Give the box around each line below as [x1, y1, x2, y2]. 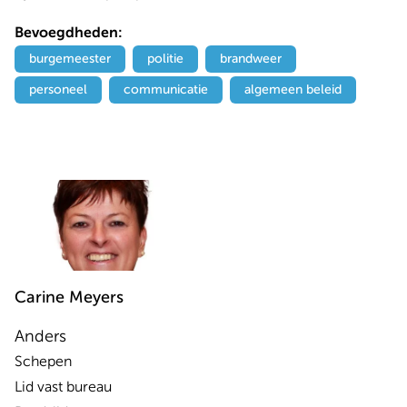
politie [147, 52, 184, 65]
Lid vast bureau [15, 379, 112, 395]
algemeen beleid [244, 83, 342, 96]
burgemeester [29, 52, 111, 65]
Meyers [69, 288, 124, 306]
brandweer [220, 52, 282, 65]
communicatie [124, 83, 208, 96]
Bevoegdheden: [15, 25, 123, 41]
